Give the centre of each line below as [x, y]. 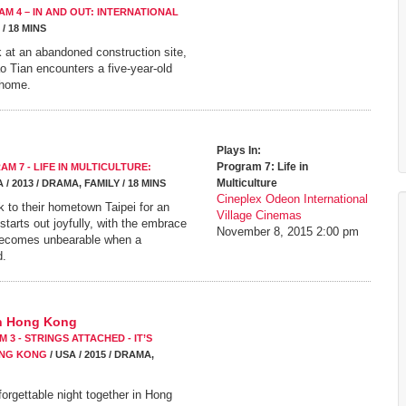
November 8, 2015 [265, 232]
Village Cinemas [259, 215]
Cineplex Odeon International [292, 199]
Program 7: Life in [262, 167]
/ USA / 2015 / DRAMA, [101, 354]
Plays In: [239, 150]
